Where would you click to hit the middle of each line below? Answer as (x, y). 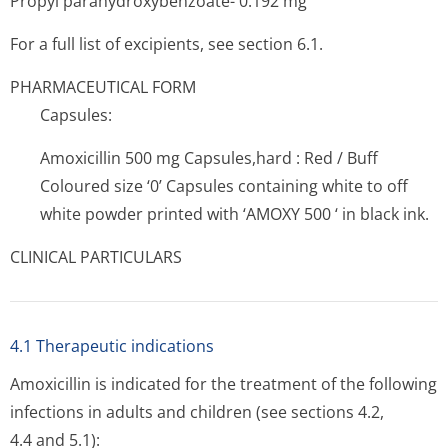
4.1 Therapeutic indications (112, 346)
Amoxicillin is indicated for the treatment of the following (223, 384)
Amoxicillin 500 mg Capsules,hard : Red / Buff (209, 158)
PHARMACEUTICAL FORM (103, 87)
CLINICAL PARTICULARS (96, 257)
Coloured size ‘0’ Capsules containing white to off (224, 186)
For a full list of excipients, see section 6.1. (166, 44)
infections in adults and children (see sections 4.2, (197, 412)
